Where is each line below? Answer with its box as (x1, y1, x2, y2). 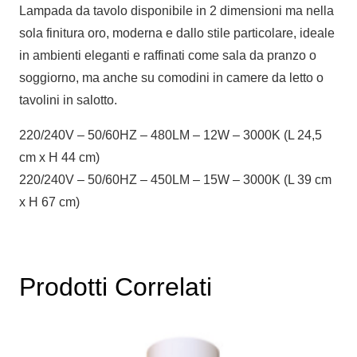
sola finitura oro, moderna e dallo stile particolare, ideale (19, 25, 335, 40)
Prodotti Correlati (19, 272, 212, 301)
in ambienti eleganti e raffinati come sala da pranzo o (19, 48, 316, 62)
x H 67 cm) (19, 194, 80, 209)
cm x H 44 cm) (19, 150, 100, 164)
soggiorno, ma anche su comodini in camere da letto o (19, 70, 324, 84)
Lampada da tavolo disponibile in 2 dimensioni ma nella (19, 3, 334, 18)
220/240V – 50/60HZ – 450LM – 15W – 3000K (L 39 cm (19, 172, 331, 186)
